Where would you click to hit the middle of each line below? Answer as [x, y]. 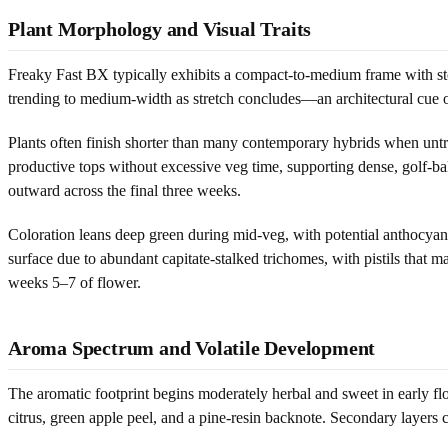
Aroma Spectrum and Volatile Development [192, 347]
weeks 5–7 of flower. [74, 282]
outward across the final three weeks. [124, 190]
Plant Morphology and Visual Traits [160, 28]
